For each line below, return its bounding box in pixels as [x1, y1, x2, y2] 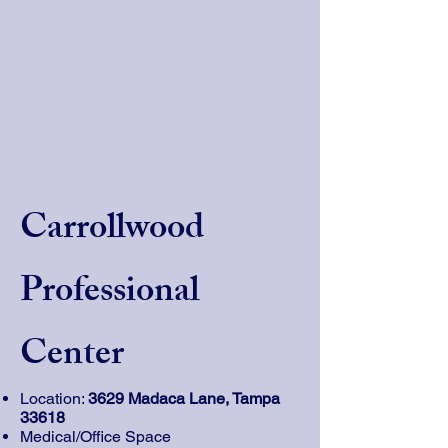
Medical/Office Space [20, 427, 171, 446]
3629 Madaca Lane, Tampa [88, 389, 280, 408]
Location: [20, 389, 88, 408]
